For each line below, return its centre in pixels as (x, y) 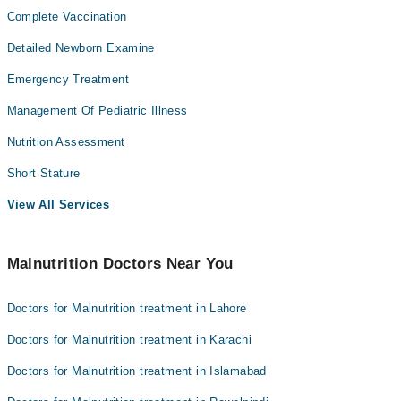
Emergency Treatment (68, 80)
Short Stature (43, 174)
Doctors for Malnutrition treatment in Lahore (127, 309)
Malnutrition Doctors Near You (120, 264)
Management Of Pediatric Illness (97, 111)
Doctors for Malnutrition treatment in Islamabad (137, 371)
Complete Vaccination (67, 17)
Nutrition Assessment (66, 142)
